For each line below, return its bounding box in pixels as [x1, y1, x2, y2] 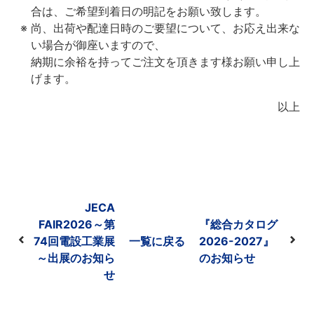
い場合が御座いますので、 [31, 37, 165, 52]
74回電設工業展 [34, 233, 116, 248]
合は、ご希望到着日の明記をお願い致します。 [31, 4, 266, 18]
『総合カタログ [198, 217, 278, 231]
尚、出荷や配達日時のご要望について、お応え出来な [31, 20, 300, 35]
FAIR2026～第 [39, 217, 116, 231]
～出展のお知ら [36, 250, 116, 265]
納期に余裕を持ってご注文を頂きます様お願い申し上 [31, 54, 300, 69]
